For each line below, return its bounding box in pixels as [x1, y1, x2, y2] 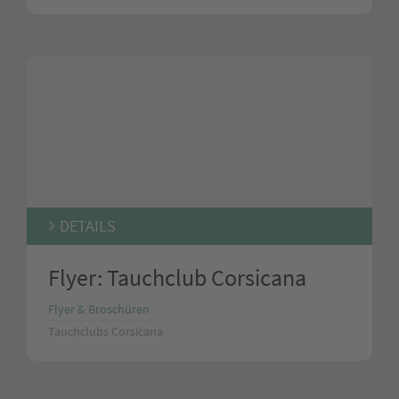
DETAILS [56, 216, 116, 236]
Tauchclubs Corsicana [48, 322, 163, 339]
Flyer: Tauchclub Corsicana [48, 262, 306, 292]
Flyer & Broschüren [48, 300, 150, 317]
